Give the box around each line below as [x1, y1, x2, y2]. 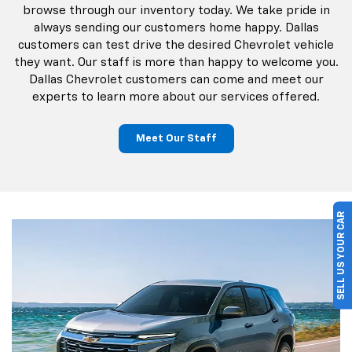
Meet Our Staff [135, 134, 217, 145]
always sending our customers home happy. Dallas [33, 22, 319, 35]
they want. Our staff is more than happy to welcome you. [13, 57, 339, 69]
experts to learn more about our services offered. [32, 91, 320, 104]
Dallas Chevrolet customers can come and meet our [28, 74, 324, 86]
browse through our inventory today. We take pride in [22, 5, 330, 17]
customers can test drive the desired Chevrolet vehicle [18, 39, 334, 52]
